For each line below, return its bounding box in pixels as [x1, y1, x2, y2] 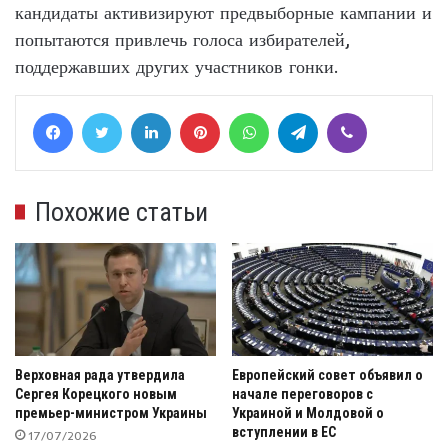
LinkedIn [170, 101, 226, 121]
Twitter [121, 101, 175, 121]
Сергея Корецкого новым [15, 386, 177, 403]
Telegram [317, 101, 386, 121]
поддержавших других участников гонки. [15, 54, 338, 78]
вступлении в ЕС [232, 424, 336, 441]
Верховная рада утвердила [15, 367, 185, 384]
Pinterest [219, 101, 283, 121]
